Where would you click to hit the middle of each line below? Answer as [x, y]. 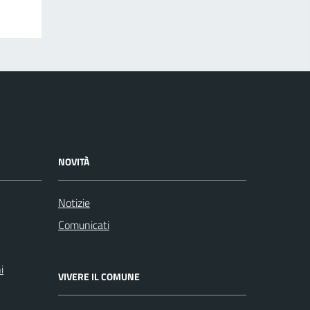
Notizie [74, 202]
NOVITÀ [74, 161]
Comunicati [84, 225]
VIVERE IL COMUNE [99, 276]
